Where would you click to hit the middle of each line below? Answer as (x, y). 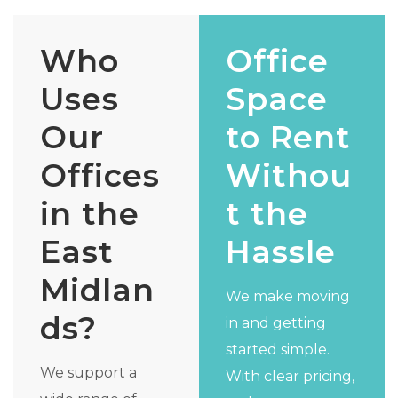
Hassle (281, 252)
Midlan (97, 291)
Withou (289, 176)
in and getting (276, 323)
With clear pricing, (290, 377)
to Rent (288, 138)
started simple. (278, 350)
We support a (88, 373)
